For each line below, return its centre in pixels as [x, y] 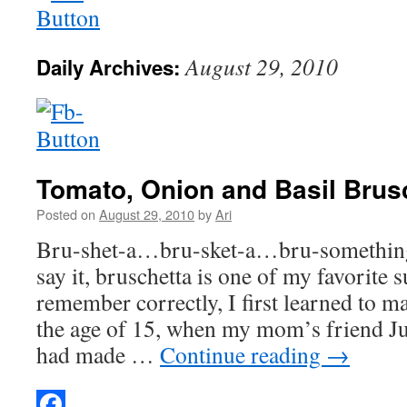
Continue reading [243, 354]
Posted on [66, 214]
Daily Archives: [111, 67]
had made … [98, 354]
